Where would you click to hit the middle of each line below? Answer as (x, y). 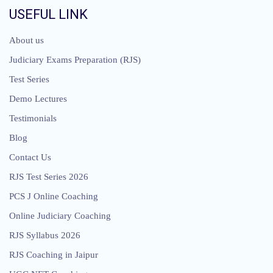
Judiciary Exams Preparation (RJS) (75, 60)
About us (27, 41)
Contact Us (30, 158)
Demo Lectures (38, 99)
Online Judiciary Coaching (60, 216)
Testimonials (33, 119)
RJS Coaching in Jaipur (54, 255)
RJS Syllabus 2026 (45, 236)
